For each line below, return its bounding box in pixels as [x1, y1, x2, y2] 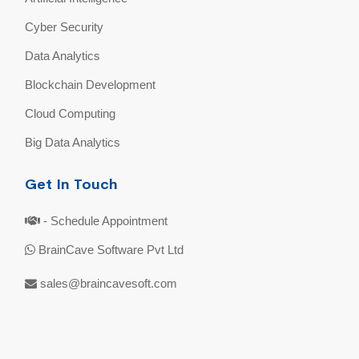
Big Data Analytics [25, 135, 121, 149]
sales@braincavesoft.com [40, 276, 178, 290]
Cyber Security [25, 19, 104, 34]
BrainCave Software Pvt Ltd [38, 242, 184, 256]
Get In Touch [25, 175, 119, 193]
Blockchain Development [25, 77, 156, 91]
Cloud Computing [25, 106, 116, 120]
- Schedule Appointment [43, 213, 168, 228]
